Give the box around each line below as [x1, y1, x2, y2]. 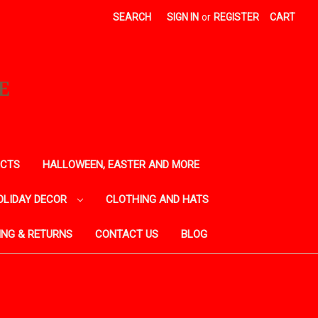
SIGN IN [167, 11, 199, 23]
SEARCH [113, 11, 152, 23]
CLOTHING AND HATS [105, 192, 209, 206]
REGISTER [214, 11, 260, 23]
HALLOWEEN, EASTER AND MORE [42, 158, 199, 171]
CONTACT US [94, 227, 158, 241]
